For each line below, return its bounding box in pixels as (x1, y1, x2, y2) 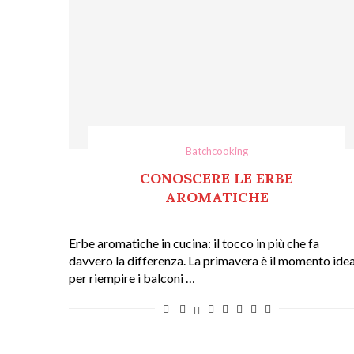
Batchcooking (185, 144, 248, 157)
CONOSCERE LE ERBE (140, 168, 294, 187)
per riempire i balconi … (69, 269, 195, 285)
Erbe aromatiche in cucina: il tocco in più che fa (69, 235, 319, 250)
